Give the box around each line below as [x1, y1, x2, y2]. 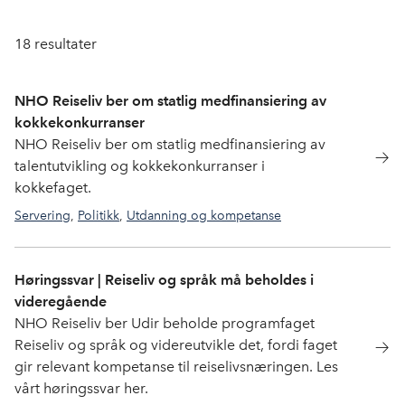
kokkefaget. [14, 179, 91, 196]
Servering [14, 207, 71, 223]
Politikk [78, 207, 119, 223]
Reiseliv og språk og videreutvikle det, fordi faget [14, 336, 337, 353]
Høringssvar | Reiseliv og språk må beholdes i [14, 271, 314, 288]
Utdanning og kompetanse [127, 207, 281, 223]
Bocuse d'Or [39, 229, 112, 245]
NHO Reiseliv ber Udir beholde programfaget [14, 315, 315, 332]
